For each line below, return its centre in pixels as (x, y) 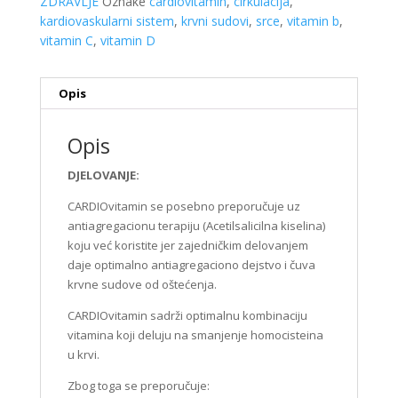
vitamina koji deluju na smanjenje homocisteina (195, 334)
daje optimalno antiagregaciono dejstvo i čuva (191, 264)
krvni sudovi (215, 20)
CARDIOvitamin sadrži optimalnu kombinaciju (187, 315)
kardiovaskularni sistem (107, 20)
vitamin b (313, 20)
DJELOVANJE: (103, 175)
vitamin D (127, 40)
